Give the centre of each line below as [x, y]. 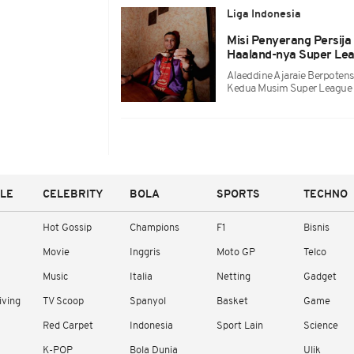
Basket [232, 301]
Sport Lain [240, 326]
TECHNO [326, 195]
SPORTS [238, 195]
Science [321, 326]
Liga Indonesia [264, 15]
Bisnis [316, 228]
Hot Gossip [67, 228]
